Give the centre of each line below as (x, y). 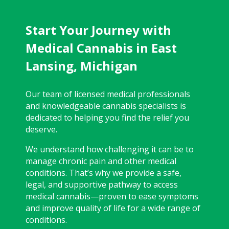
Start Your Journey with (98, 30)
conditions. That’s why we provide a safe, (104, 173)
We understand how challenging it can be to (110, 149)
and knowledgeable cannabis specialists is (106, 106)
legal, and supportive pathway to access (102, 184)
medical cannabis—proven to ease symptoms (112, 196)
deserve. (41, 129)
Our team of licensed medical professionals (108, 94)
